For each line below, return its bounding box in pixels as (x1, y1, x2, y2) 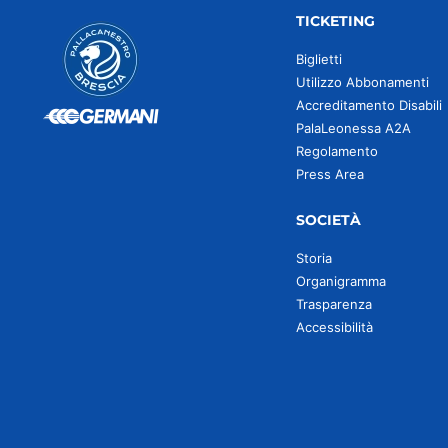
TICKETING (295, 12, 375, 30)
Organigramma (295, 273, 386, 289)
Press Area (295, 166, 364, 182)
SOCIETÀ (295, 211, 361, 229)
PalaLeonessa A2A (295, 120, 411, 136)
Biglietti (295, 51, 342, 67)
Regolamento (295, 143, 378, 159)
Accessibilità (295, 319, 373, 335)
